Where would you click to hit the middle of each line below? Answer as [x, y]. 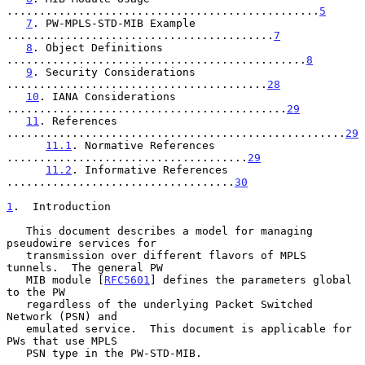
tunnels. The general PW [85, 267]
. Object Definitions [98, 47]
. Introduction [62, 206]
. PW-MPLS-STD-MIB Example [114, 23]
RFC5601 [127, 279]
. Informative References [150, 169]
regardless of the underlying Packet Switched [16, 304]
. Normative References [143, 145]
